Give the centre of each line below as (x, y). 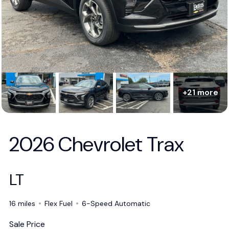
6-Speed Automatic (116, 203)
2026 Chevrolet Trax (97, 144)
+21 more (200, 93)
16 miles (22, 203)
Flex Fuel (59, 203)
